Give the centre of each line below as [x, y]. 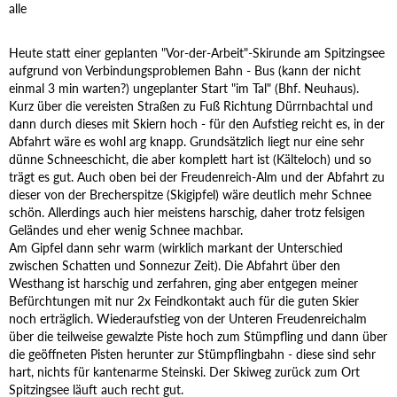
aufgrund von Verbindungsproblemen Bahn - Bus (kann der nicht [185, 70]
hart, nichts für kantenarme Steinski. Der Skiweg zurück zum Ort [184, 371]
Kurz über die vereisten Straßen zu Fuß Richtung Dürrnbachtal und [191, 105]
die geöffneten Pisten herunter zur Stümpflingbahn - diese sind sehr [192, 354]
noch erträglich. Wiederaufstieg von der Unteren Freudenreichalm [188, 318]
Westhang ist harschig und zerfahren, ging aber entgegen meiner [183, 283]
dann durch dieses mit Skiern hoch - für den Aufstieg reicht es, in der [197, 123]
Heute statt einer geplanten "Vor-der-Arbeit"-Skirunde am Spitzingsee [197, 52]
